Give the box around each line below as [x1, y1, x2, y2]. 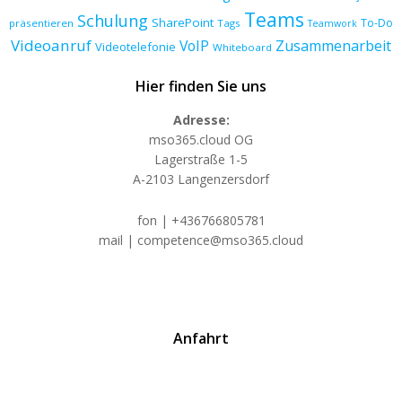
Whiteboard [213, 39, 272, 54]
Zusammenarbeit [275, 35, 391, 56]
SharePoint [152, 13, 214, 31]
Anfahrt [173, 328, 229, 348]
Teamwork [308, 16, 357, 30]
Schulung [77, 9, 148, 31]
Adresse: [172, 110, 230, 128]
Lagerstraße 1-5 [154, 150, 248, 168]
